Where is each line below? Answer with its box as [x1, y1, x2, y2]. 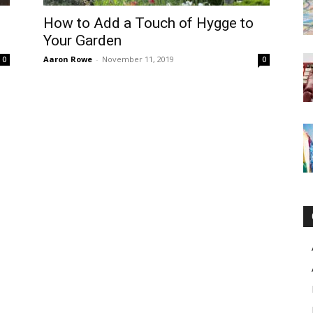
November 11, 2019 [102, 54, 174, 64]
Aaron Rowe [43, 54, 92, 64]
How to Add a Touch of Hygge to [43, 15, 254, 31]
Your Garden [43, 32, 122, 49]
